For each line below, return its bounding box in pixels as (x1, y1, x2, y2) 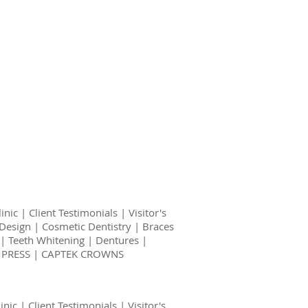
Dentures (95, 233, 139, 247)
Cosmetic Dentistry (41, 219, 131, 233)
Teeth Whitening (8, 233, 85, 247)
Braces (142, 219, 174, 233)
